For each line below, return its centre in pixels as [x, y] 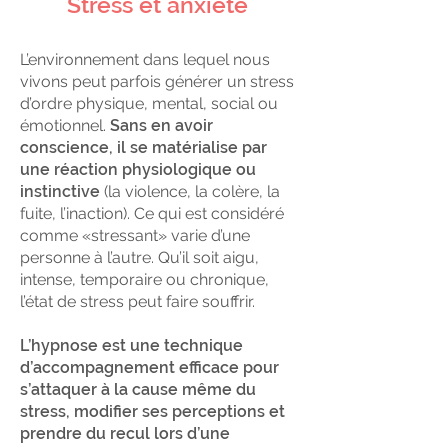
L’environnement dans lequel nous [145, 59]
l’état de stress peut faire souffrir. [137, 301]
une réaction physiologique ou [138, 169]
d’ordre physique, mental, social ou [149, 103]
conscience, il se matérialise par [143, 147]
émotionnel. [65, 125]
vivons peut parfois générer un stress [157, 81]
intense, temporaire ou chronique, [144, 279]
